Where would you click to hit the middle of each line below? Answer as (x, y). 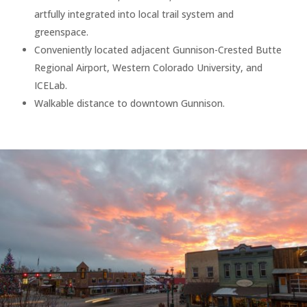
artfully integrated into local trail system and (134, 14)
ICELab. (50, 85)
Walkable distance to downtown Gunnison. (129, 103)
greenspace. (61, 32)
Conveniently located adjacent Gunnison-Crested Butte (158, 50)
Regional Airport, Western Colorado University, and (148, 67)
